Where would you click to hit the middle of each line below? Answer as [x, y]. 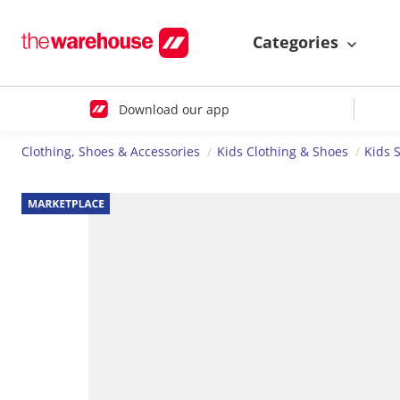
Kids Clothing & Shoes [282, 152]
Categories [298, 42]
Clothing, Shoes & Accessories [111, 152]
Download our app [174, 109]
